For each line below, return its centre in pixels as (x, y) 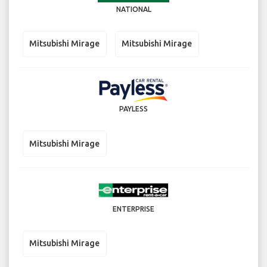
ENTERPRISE (133, 209)
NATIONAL (133, 9)
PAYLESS (133, 109)
